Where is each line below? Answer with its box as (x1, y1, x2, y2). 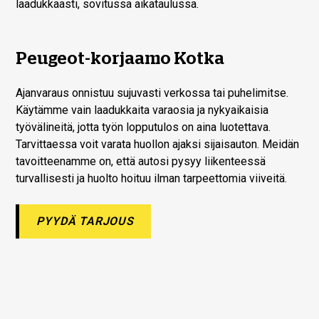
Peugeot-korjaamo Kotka (16, 49, 225, 67)
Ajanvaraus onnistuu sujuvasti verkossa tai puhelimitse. (16, 85, 289, 100)
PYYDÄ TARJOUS (36, 214, 134, 228)
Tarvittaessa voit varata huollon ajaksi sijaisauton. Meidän (16, 137, 300, 151)
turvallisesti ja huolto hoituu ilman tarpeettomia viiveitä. (16, 171, 288, 185)
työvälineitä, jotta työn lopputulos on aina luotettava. (16, 120, 271, 134)
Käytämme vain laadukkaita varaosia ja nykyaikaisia (16, 103, 269, 117)
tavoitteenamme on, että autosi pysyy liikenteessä (16, 154, 266, 168)
